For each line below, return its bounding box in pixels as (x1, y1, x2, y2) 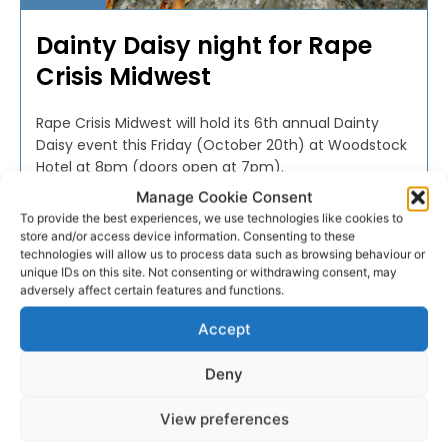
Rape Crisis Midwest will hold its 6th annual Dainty (36, 112, 379, 133)
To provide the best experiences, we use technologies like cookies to (20, 210, 403, 226)
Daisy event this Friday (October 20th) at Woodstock (36, 134, 407, 155)
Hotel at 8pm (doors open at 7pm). (36, 156, 284, 177)
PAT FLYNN (36, 216, 103, 234)
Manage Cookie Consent (135, 187, 313, 207)
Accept (197, 319, 251, 338)
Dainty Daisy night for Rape (36, 28, 372, 62)
